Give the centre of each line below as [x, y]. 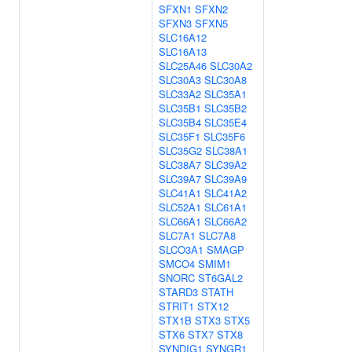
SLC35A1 [225, 94]
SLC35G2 [180, 150]
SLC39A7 [180, 179]
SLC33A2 [180, 94]
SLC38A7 [180, 165]
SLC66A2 [225, 221]
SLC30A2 [231, 66]
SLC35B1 [180, 108]
